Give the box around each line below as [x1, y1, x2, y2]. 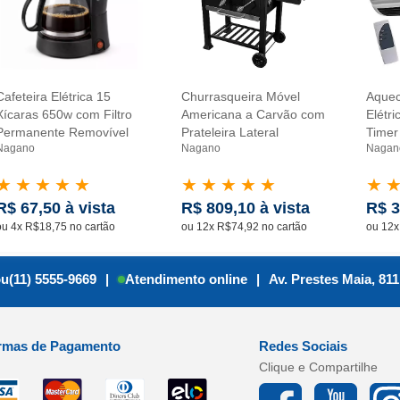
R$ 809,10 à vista [180, 198, 310, 217]
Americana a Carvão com [180, 106, 325, 121]
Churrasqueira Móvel [180, 88, 300, 104]
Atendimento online [124, 271, 247, 287]
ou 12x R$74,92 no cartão [180, 220, 307, 233]
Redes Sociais [259, 337, 347, 354]
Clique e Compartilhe [259, 359, 378, 374]
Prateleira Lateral [180, 124, 279, 139]
